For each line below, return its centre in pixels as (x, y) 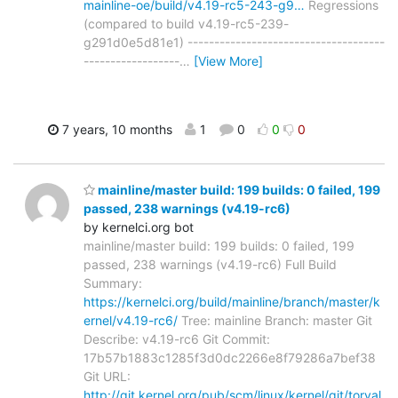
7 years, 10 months (115, 130)
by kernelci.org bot (139, 227)
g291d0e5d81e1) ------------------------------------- (234, 43)
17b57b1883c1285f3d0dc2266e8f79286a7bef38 (230, 357)
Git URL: (107, 376)
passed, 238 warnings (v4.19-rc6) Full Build (210, 264)
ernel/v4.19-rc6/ (131, 320)
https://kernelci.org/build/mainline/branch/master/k (232, 301)
